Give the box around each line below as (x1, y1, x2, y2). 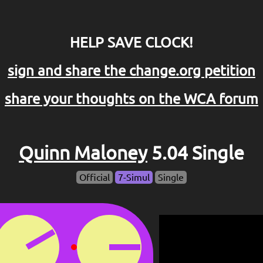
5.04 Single (147, 142, 244, 164)
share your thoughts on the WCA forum (5, 90, 258, 107)
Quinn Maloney (19, 142, 147, 164)
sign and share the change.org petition (8, 62, 255, 79)
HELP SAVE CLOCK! (70, 34, 193, 50)
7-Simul (118, 172, 150, 183)
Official (79, 172, 110, 183)
